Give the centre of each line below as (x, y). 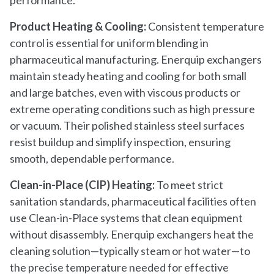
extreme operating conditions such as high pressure (132, 109)
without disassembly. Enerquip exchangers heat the (132, 234)
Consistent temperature (206, 26)
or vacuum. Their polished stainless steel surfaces (127, 125)
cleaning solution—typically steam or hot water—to (130, 250)
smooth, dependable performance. (92, 158)
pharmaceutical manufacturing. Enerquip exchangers (136, 59)
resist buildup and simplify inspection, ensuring (120, 142)
